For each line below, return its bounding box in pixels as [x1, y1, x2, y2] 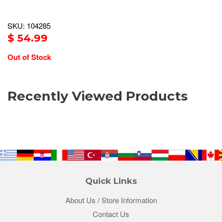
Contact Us [93, 209, 129, 220]
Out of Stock [7, 52, 51, 63]
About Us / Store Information [65, 195, 157, 206]
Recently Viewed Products [7, 88, 188, 105]
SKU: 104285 [7, 20, 51, 31]
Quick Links [85, 176, 137, 186]
